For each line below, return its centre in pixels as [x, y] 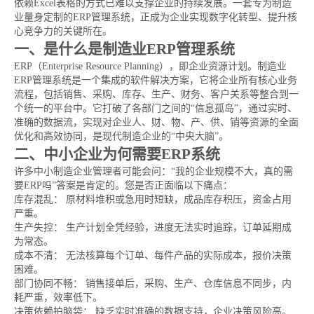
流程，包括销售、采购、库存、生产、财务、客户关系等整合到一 [156, 94]
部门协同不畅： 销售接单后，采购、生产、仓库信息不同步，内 [153, 284]
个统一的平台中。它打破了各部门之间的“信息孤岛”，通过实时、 [156, 108]
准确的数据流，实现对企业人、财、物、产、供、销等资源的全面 [156, 122]
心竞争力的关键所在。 [63, 31]
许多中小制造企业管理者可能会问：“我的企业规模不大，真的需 [153, 171]
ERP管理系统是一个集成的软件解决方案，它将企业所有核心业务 [156, 80]
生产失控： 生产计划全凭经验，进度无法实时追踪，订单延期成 [153, 227]
